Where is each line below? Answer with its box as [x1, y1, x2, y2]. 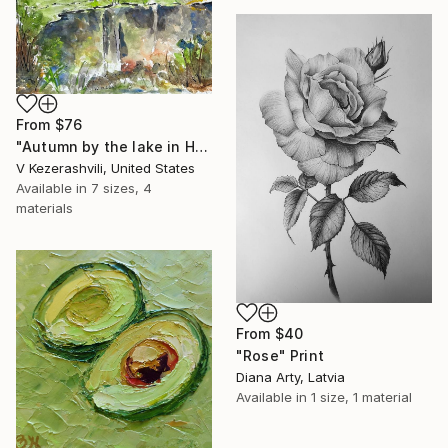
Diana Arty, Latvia [236, 369, 345, 386]
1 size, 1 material [311, 389, 412, 406]
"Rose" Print [236, 347, 324, 365]
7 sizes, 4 [91, 179, 152, 196]
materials [16, 199, 73, 216]
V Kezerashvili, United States [16, 159, 195, 176]
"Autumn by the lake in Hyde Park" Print [194, 137, 208, 155]
